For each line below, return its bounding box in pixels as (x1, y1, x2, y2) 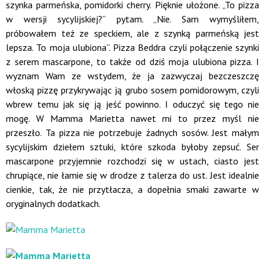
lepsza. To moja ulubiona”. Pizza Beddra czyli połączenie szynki (6, 41, 259, 53)
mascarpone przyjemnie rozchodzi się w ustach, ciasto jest (6, 155, 259, 167)
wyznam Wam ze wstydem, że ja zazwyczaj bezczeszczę (6, 70, 259, 82)
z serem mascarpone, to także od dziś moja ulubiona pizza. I (6, 56, 259, 67)
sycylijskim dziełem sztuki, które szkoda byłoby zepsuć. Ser (6, 141, 259, 153)
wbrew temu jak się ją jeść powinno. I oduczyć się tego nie (6, 98, 259, 110)
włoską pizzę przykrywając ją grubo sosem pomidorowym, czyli (6, 84, 259, 96)
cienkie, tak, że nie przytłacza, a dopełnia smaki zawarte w (6, 183, 259, 195)
